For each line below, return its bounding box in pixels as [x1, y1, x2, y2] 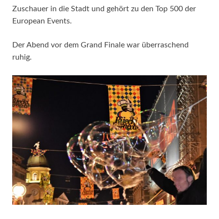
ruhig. [12, 53, 32, 62]
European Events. [12, 17, 72, 25]
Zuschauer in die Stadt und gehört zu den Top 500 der [12, 5, 196, 13]
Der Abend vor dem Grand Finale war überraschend [12, 41, 189, 49]
